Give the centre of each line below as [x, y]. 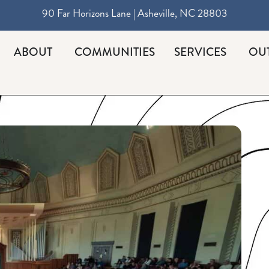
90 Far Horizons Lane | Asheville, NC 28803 [134, 14]
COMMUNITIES [115, 52]
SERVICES [201, 52]
